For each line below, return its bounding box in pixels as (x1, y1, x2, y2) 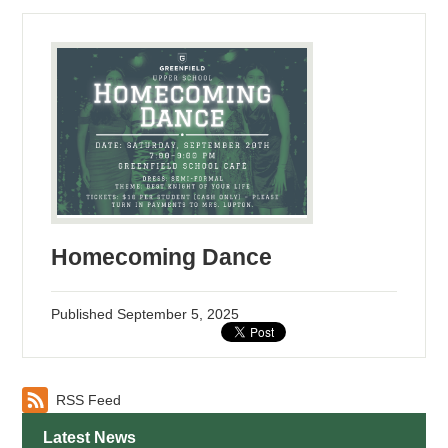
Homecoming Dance (51, 243, 273, 270)
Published (51, 305, 118, 322)
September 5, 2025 (117, 305, 240, 322)
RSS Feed (56, 392, 122, 409)
